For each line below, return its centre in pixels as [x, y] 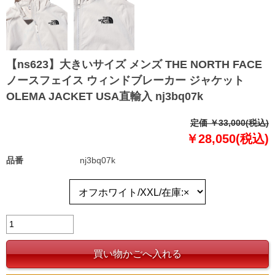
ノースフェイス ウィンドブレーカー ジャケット [125, 81]
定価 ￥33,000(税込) [230, 123]
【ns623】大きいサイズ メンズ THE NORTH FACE [134, 65]
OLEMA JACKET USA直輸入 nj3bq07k [105, 97]
